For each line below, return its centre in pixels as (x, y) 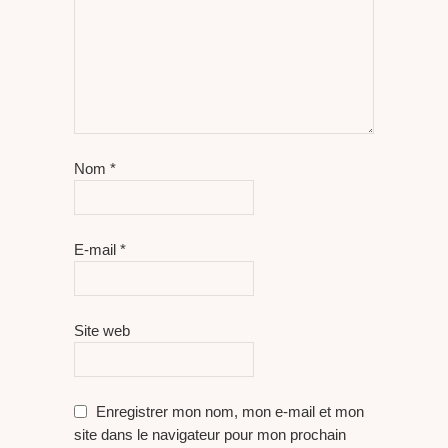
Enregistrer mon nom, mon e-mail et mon (230, 412)
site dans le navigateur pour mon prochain (210, 435)
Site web (102, 331)
